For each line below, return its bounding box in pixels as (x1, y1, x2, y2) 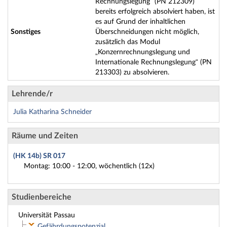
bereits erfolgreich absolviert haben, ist (95, 8, 215, 15)
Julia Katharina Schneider (13, 108, 92, 116)
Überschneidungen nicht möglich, (95, 28, 199, 35)
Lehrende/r (12, 90, 53, 98)
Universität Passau (18, 212, 75, 219)
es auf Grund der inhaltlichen (95, 18, 185, 25)
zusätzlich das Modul (95, 39, 160, 46)
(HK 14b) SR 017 (13, 153, 65, 160)
